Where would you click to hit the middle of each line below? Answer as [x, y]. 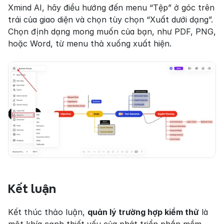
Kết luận [32, 189]
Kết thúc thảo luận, [48, 212]
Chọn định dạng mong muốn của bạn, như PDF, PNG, [112, 32]
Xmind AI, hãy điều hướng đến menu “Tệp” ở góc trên [111, 8]
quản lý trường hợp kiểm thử [143, 212]
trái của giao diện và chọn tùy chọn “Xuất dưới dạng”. [110, 20]
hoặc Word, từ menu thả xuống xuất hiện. [90, 44]
